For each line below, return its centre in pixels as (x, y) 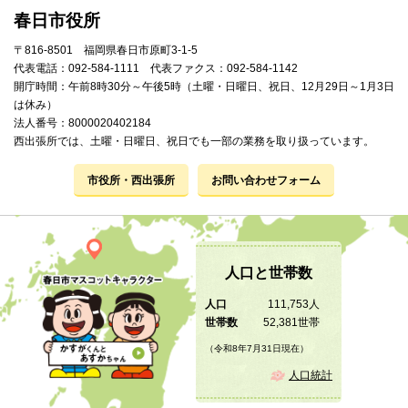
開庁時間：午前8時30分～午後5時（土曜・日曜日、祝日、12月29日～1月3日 (204, 87)
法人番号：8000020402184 (82, 123)
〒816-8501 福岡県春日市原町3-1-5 (106, 51)
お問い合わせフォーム (266, 181)
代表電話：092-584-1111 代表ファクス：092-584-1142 (156, 69)
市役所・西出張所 (131, 181)
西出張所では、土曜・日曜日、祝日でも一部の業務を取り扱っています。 (194, 142)
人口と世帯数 (269, 272)
